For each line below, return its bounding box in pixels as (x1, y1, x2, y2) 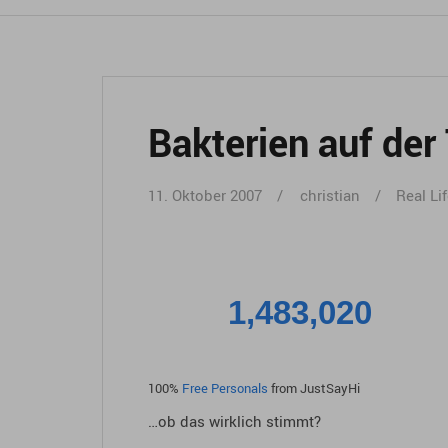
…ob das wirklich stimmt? (148, 411, 321, 432)
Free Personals (182, 380, 268, 398)
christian (300, 185, 360, 206)
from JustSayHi (268, 380, 360, 398)
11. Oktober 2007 (148, 185, 262, 206)
